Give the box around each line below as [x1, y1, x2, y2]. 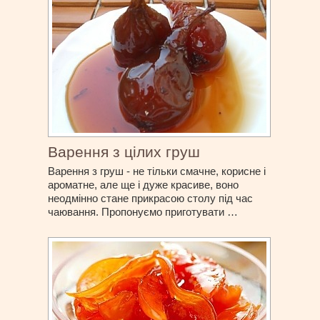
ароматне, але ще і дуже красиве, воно [48, 178, 239, 191]
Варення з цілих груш [48, 143, 201, 160]
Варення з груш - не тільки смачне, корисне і [48, 164, 266, 177]
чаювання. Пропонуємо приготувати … [48, 205, 239, 218]
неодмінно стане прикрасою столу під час [48, 191, 254, 204]
